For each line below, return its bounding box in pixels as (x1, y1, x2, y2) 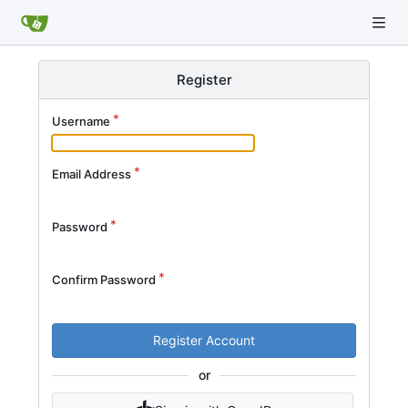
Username (52, 114, 110, 128)
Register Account (153, 332, 255, 348)
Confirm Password (52, 272, 156, 287)
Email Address (52, 167, 131, 181)
